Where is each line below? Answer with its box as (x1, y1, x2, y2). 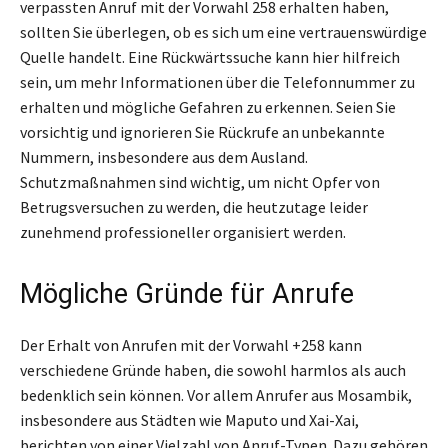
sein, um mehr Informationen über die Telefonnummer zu (20, 72, 415, 93)
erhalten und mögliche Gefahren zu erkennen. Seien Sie (20, 97, 396, 118)
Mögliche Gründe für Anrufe (20, 278, 354, 311)
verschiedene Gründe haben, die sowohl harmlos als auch (20, 360, 406, 381)
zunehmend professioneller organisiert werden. (20, 222, 346, 243)
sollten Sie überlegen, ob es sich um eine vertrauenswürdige (20, 22, 427, 43)
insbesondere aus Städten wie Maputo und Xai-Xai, (20, 410, 359, 431)
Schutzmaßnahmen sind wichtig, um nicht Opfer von (20, 172, 380, 193)
